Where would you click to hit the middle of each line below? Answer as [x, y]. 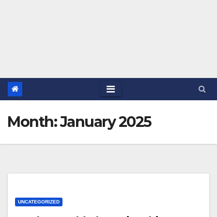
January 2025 [106, 122]
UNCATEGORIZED [39, 202]
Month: [34, 122]
